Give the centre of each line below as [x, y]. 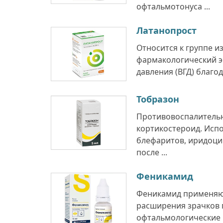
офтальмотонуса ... [173, 6]
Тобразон [158, 99]
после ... [152, 152]
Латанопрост [167, 30]
